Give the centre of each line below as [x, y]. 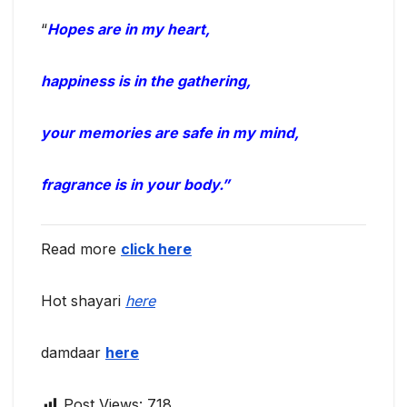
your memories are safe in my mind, [170, 133]
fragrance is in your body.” [135, 185]
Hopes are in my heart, [129, 30]
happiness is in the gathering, [146, 81]
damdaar [73, 352]
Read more [81, 248]
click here [156, 248]
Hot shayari [83, 300]
